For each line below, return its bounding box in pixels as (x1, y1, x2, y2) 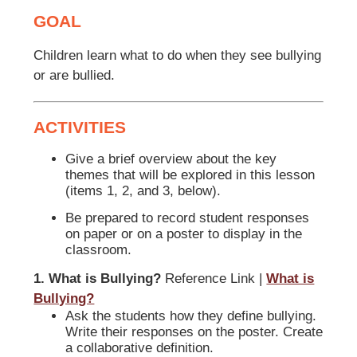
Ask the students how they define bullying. (65, 308, 317, 324)
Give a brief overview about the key (65, 151, 277, 167)
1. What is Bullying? (33, 271, 162, 287)
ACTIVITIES (33, 118, 127, 137)
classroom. (65, 241, 132, 257)
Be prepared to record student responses (65, 210, 310, 226)
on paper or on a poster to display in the (65, 226, 303, 241)
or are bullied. (33, 68, 116, 84)
